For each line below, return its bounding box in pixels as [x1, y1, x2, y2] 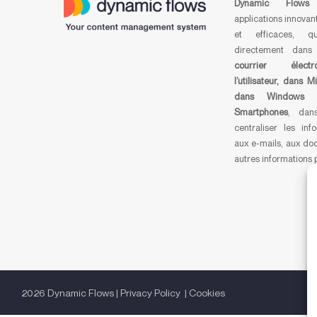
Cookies [189, 287, 225, 299]
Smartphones [234, 106, 288, 118]
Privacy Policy [120, 287, 183, 299]
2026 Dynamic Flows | [21, 287, 120, 299]
